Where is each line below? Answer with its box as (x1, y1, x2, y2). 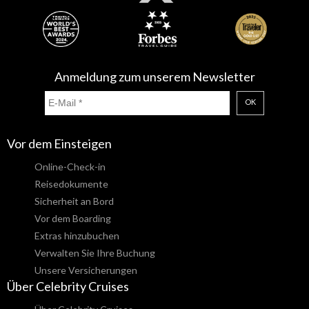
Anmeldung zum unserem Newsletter (54, 69, 255, 85)
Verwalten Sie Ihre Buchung (34, 247, 155, 259)
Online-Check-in (34, 161, 106, 173)
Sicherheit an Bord (34, 195, 114, 208)
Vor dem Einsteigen (7, 136, 112, 152)
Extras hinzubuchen (34, 230, 119, 242)
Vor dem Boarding (34, 212, 111, 225)
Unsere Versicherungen (34, 264, 137, 277)
